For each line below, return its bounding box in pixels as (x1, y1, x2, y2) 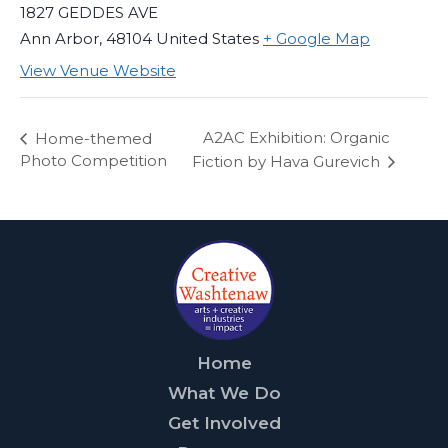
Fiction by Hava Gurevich (191, 151, 384, 171)
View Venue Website (20, 61, 176, 80)
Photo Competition (20, 150, 167, 170)
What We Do (167, 382, 281, 403)
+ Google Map (263, 29, 370, 48)
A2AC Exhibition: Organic (202, 128, 390, 148)
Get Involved (167, 412, 281, 433)
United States (156, 29, 259, 48)
